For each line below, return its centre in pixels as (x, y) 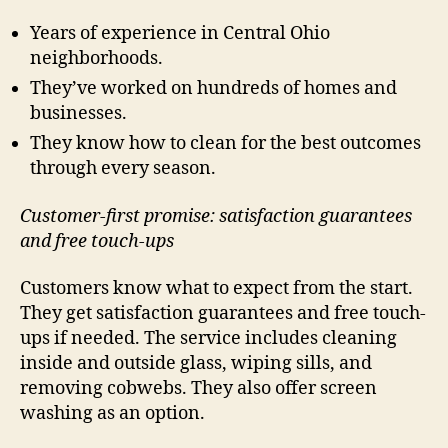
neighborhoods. (96, 59)
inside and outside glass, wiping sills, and (196, 364)
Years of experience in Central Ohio (180, 34)
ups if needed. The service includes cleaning (208, 339)
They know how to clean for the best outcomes (225, 144)
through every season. (123, 169)
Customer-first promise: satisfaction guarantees (216, 216)
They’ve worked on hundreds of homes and (213, 89)
